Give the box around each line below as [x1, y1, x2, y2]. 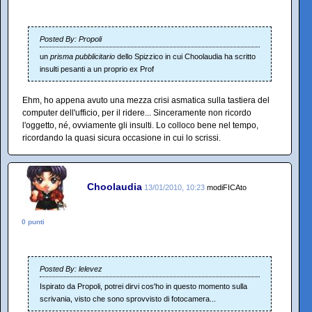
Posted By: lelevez [40, 264, 102, 273]
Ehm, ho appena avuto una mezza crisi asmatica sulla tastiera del [22, 95, 270, 105]
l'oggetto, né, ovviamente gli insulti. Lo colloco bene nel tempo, [22, 120, 258, 130]
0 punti [22, 217, 45, 226]
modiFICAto [207, 183, 247, 192]
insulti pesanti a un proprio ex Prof [40, 64, 154, 73]
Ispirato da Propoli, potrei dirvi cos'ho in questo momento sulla [40, 281, 247, 290]
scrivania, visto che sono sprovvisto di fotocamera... [40, 294, 216, 303]
